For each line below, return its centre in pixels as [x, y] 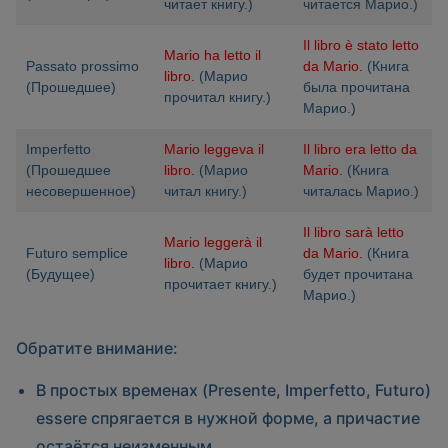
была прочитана [356, 87]
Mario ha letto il [212, 55]
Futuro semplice [77, 253]
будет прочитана [358, 274]
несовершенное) [81, 191]
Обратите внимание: [97, 348]
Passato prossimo [82, 66]
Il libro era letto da [360, 149]
